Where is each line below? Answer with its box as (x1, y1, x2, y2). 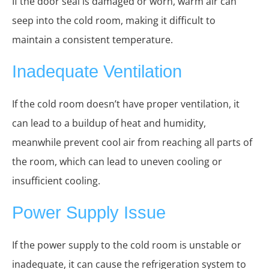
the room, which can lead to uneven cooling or (12, 155, 222, 169)
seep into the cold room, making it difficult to (12, 14, 216, 28)
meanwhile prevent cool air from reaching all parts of (12, 136, 252, 150)
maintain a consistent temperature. (12, 33, 173, 47)
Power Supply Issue (12, 203, 166, 223)
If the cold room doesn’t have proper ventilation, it (12, 97, 240, 111)
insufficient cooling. (12, 174, 100, 188)
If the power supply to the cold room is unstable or (12, 238, 241, 252)
